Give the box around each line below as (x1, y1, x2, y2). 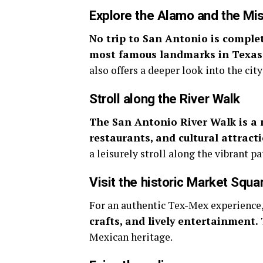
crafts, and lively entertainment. (89, 214, 261, 228)
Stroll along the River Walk (89, 91, 240, 106)
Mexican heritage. (89, 230, 173, 244)
